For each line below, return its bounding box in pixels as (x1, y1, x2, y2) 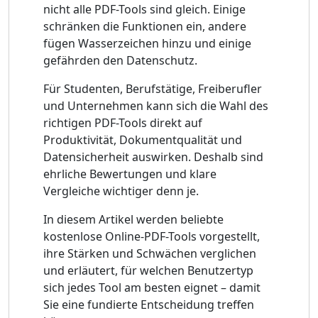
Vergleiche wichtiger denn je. (43, 183, 199, 199)
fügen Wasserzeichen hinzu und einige (43, 35, 251, 52)
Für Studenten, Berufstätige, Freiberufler (43, 81, 262, 97)
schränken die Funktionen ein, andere (43, 18, 246, 35)
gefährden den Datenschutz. (43, 53, 197, 69)
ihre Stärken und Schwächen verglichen (43, 246, 256, 262)
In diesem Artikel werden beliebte (43, 212, 224, 228)
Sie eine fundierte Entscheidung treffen (43, 297, 254, 313)
